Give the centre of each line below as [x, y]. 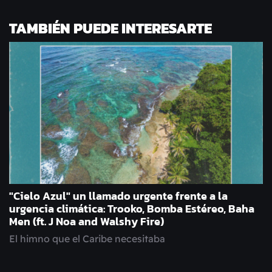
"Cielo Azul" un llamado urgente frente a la [118, 196]
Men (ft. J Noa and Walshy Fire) [87, 222]
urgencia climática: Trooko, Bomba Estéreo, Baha [132, 209]
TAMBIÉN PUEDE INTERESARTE [110, 29]
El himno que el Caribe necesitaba [87, 239]
